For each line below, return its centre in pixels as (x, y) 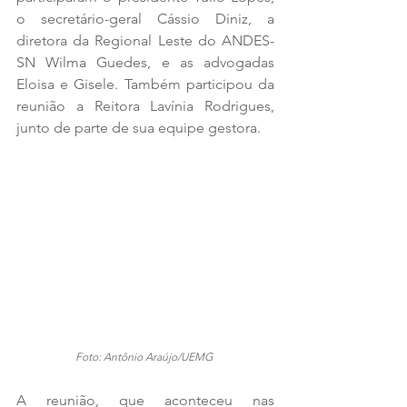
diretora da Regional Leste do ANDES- (145, 40)
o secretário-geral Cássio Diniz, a (145, 19)
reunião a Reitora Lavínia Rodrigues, (145, 106)
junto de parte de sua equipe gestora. (139, 128)
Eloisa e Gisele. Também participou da (145, 84)
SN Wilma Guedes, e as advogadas (145, 62)
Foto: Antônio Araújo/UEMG (144, 356)
